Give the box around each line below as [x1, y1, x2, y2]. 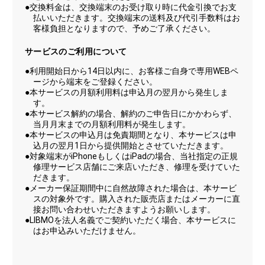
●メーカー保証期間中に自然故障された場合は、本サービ [24, 183, 237, 193]
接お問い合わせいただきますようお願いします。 [33, 204, 215, 214]
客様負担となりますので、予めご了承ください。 [33, 23, 215, 33]
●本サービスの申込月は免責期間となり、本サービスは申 [24, 130, 237, 140]
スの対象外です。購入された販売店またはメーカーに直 [33, 193, 240, 203]
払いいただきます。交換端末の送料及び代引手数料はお [33, 12, 240, 22]
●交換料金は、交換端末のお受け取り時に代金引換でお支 [24, 2, 237, 12]
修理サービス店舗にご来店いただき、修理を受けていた [33, 161, 240, 172]
